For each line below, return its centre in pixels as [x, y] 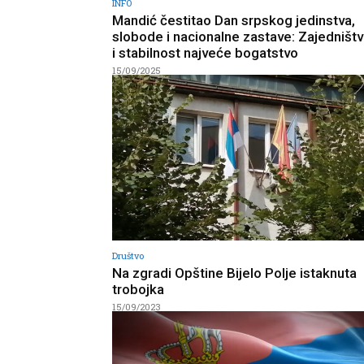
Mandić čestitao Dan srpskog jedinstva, [234, 20]
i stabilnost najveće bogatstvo [205, 52]
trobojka [138, 290]
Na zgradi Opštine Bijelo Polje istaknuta [234, 273]
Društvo [128, 256]
